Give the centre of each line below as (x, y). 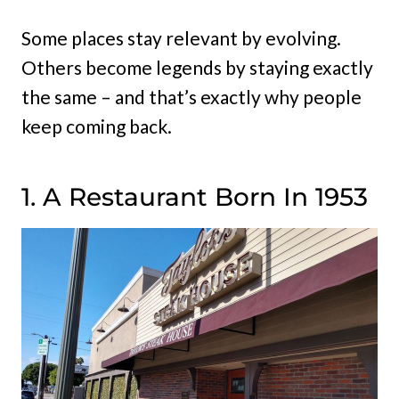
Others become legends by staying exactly (197, 68)
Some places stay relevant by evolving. (181, 38)
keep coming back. (97, 126)
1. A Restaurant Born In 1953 (195, 197)
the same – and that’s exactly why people (191, 97)
